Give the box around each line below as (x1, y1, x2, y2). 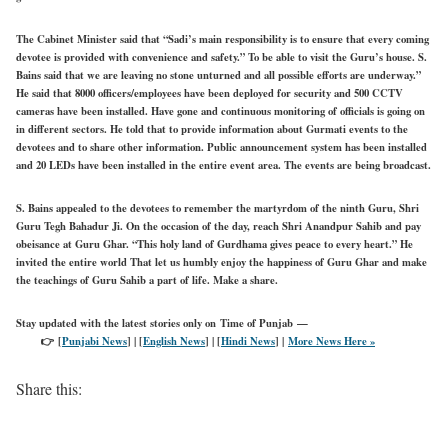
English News (143, 332, 205, 349)
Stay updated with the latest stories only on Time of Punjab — (16, 314, 308, 331)
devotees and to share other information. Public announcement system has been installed (16, 138, 427, 155)
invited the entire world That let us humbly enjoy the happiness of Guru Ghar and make (16, 253, 427, 270)
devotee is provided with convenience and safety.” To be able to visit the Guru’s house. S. (16, 48, 427, 65)
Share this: (16, 377, 82, 399)
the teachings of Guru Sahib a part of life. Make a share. (16, 271, 278, 288)
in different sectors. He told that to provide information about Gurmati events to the (16, 120, 408, 137)
